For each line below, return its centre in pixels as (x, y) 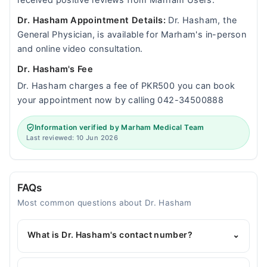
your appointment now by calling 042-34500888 (121, 100)
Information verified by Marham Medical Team (119, 127)
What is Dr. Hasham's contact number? (110, 234)
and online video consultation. (80, 49)
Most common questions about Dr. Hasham (105, 203)
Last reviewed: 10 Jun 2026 (72, 138)
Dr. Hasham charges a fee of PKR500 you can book (126, 86)
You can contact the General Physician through (124, 258)
